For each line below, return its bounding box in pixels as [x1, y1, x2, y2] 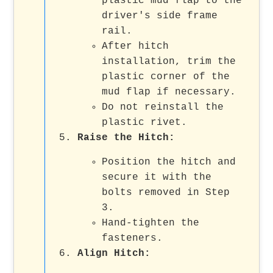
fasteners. [102, 232, 163, 244]
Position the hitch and [102, 156, 236, 168]
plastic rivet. [102, 116, 188, 128]
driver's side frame [102, 10, 218, 21]
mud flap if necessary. [102, 86, 236, 97]
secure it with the [102, 171, 212, 183]
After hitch [102, 40, 169, 52]
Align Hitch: [77, 247, 151, 259]
